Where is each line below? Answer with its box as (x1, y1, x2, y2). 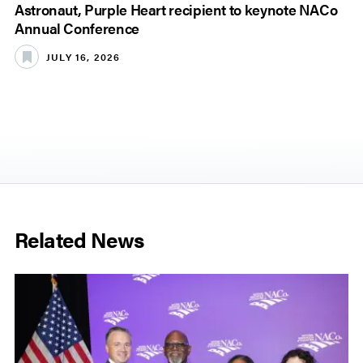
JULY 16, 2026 (46, 49, 121, 64)
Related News (15, 224, 144, 255)
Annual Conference (15, 18, 139, 39)
